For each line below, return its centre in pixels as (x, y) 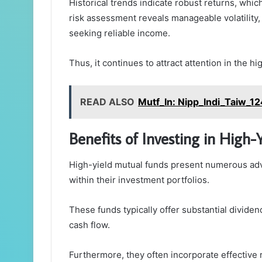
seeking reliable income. (120, 33)
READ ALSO (107, 102)
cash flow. (89, 225)
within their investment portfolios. (139, 180)
